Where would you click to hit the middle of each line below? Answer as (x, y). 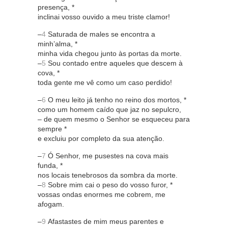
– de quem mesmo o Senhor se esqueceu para (114, 119)
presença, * (56, 7)
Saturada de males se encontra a (101, 34)
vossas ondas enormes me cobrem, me (102, 195)
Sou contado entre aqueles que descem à (114, 63)
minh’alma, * (58, 44)
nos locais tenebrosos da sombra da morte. (108, 175)
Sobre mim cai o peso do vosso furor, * (109, 185)
